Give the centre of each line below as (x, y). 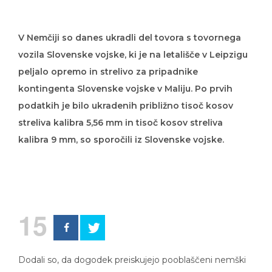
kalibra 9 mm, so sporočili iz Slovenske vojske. (121, 140)
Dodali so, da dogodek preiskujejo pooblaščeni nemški (132, 260)
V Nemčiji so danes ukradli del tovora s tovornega (130, 38)
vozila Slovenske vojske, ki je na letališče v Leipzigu (133, 55)
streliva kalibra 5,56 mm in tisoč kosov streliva (121, 123)
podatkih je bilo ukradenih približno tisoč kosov (126, 106)
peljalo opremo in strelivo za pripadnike (108, 72)
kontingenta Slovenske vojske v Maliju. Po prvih (125, 89)
